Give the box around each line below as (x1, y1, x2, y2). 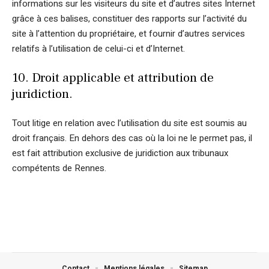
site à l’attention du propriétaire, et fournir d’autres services (12, 26, 245, 40)
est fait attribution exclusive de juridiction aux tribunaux (12, 146, 228, 160)
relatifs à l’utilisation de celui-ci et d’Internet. (12, 41, 185, 55)
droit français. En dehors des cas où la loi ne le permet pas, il (12, 131, 252, 145)
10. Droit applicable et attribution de (12, 70, 214, 86)
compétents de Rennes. (12, 161, 106, 175)
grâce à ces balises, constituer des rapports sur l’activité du (12, 11, 247, 25)
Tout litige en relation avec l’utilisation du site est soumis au (12, 116, 247, 130)
